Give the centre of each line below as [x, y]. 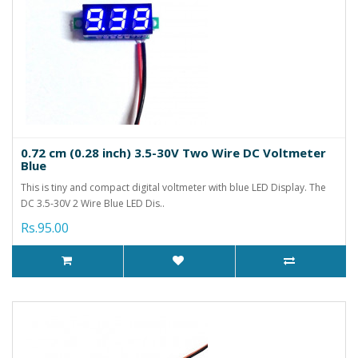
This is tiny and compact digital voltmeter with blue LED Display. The [173, 187]
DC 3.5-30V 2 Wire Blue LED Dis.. [93, 203]
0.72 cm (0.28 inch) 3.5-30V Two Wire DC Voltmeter [173, 152]
